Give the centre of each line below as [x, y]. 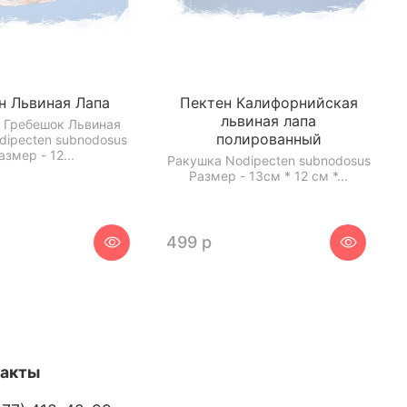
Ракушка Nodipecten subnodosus [268, 160]
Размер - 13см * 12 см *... [269, 175]
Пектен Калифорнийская [268, 103]
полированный [268, 139]
